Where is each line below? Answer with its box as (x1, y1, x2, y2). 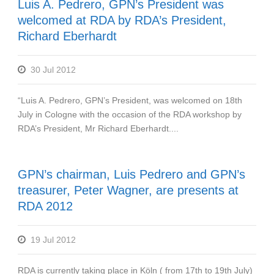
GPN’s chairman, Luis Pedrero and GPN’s (18, 167, 245, 181)
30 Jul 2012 (31, 64, 76, 75)
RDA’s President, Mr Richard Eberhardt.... (18, 123, 179, 133)
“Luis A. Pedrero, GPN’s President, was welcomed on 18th (18, 95, 242, 105)
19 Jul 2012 (31, 234, 76, 245)
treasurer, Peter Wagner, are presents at (18, 183, 239, 197)
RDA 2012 (18, 199, 73, 213)
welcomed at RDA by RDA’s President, (18, 13, 226, 27)
